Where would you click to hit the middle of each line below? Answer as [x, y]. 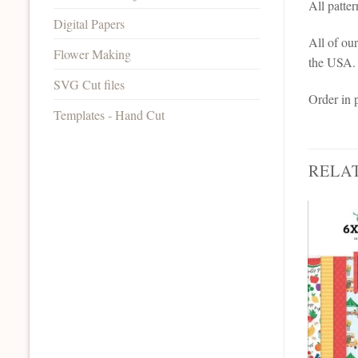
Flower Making [92, 54]
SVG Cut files [89, 84]
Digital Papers [89, 23]
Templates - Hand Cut [109, 114]
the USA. [332, 62]
